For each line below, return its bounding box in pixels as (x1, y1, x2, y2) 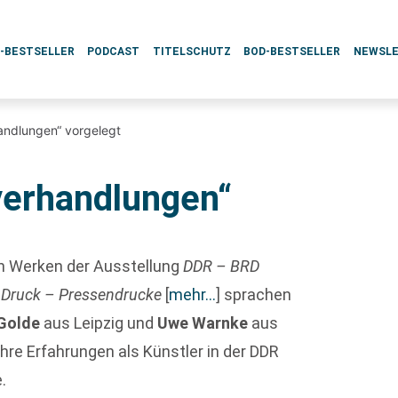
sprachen (220, 285, 292, 304)
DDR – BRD (183, 257, 260, 275)
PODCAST (87, 45, 140, 58)
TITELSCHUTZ (152, 45, 231, 58)
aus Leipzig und (40, 314, 158, 332)
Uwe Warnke (157, 314, 249, 332)
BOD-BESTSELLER (243, 45, 341, 58)
